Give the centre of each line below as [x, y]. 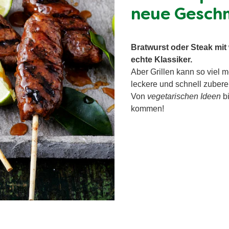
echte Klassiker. [162, 59]
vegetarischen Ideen [183, 96]
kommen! [147, 108]
